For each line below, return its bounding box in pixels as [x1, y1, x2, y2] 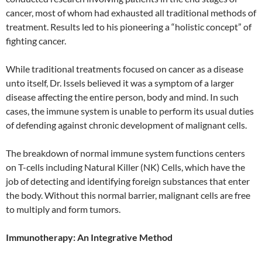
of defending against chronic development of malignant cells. [6, 119, 247, 131]
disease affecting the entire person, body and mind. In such [6, 91, 239, 103]
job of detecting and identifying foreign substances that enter [6, 175, 250, 187]
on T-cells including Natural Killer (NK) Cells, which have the [6, 161, 245, 173]
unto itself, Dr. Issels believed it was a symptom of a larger [6, 77, 234, 89]
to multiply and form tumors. [6, 204, 120, 215]
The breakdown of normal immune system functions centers [6, 147, 245, 159]
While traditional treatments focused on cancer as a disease [6, 63, 243, 75]
